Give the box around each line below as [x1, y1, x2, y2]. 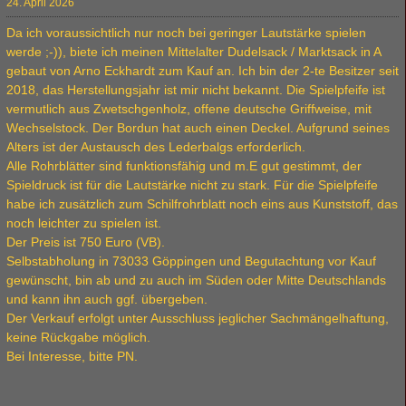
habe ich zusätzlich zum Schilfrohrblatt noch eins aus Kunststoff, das [6, 197, 398, 211]
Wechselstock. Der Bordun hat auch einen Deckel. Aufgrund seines [6, 121, 390, 135]
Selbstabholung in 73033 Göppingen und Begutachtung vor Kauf [6, 254, 376, 268]
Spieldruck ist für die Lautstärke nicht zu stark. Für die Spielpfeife [6, 178, 378, 192]
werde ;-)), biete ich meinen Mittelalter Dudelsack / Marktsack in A [6, 44, 381, 59]
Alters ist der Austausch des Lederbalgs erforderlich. [6, 140, 305, 154]
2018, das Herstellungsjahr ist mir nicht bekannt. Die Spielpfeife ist [6, 82, 385, 97]
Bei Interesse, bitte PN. [6, 349, 138, 363]
